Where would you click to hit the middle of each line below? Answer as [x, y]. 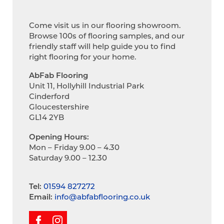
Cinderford [49, 96]
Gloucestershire [59, 107]
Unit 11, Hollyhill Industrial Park [86, 86]
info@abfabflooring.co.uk [102, 197]
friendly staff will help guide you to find [102, 46]
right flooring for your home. [82, 56]
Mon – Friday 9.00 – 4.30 [74, 147]
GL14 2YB [46, 117]
